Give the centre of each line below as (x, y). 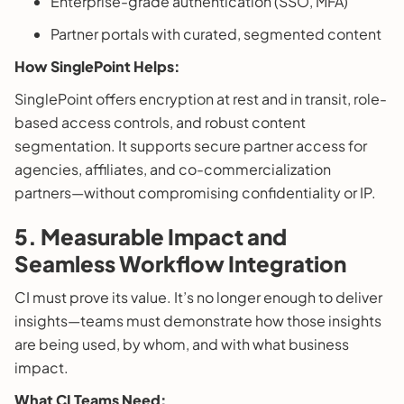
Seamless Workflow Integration (180, 263)
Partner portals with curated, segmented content (216, 33)
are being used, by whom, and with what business (182, 344)
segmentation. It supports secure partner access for (191, 145)
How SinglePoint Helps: (97, 66)
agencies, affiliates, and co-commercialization (173, 169)
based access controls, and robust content (160, 122)
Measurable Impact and (164, 236)
